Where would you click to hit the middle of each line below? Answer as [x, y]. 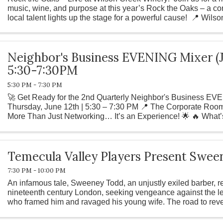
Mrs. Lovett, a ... [35, 212]
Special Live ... [34, 125]
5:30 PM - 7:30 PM [35, 85]
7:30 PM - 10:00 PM [37, 171]
